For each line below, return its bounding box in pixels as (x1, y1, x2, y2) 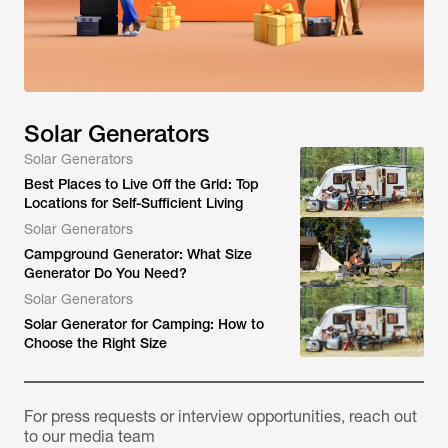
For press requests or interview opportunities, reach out (24, 407, 417, 426)
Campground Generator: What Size (24, 246, 252, 262)
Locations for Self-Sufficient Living (24, 195, 243, 211)
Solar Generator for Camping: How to (24, 316, 264, 332)
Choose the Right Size (24, 335, 167, 351)
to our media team (24, 427, 155, 446)
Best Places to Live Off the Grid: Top (24, 176, 259, 192)
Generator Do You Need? (24, 265, 187, 281)
